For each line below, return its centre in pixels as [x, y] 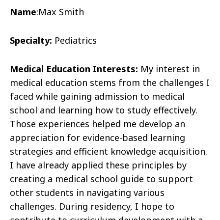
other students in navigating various [87, 193]
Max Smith [61, 12]
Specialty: [31, 41]
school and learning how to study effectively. [104, 110]
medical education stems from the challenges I [110, 83]
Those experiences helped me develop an [97, 124]
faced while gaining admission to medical [97, 96]
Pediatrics [76, 41]
